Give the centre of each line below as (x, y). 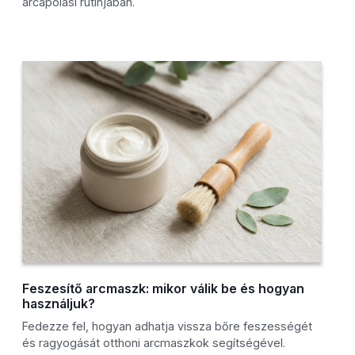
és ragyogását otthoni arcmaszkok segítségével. (154, 343)
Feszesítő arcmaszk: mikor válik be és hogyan (164, 289)
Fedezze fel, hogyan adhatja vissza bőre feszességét (168, 326)
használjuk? (59, 304)
